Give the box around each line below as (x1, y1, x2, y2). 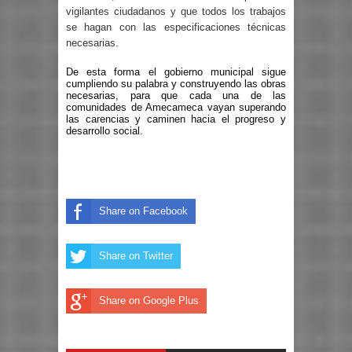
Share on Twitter (99, 250, 173, 262)
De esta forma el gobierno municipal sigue (66, 66, 286, 79)
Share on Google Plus (99, 295, 199, 307)
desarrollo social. (66, 125, 143, 137)
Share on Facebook (99, 205, 188, 218)
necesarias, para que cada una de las (66, 90, 286, 102)
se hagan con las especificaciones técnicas (66, 20, 286, 33)
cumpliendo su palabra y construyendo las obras (66, 78, 286, 90)
